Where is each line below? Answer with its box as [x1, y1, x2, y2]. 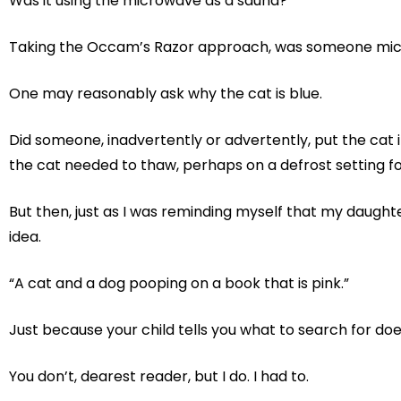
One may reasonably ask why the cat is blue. [9, 83, 322, 105]
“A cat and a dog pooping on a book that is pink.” [9, 273, 349, 294]
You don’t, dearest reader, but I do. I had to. [9, 366, 309, 388]
